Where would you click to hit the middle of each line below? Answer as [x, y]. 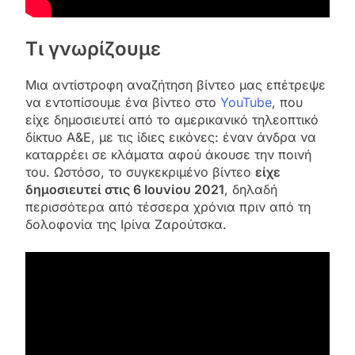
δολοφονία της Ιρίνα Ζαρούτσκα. [126, 224]
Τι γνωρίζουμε [93, 49]
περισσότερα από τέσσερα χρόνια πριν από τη [168, 206]
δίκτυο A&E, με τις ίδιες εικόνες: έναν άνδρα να [171, 137]
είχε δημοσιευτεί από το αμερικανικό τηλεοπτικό [172, 119]
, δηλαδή [251, 189]
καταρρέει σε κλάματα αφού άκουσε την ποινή [168, 154]
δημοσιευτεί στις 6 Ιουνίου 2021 [125, 189]
